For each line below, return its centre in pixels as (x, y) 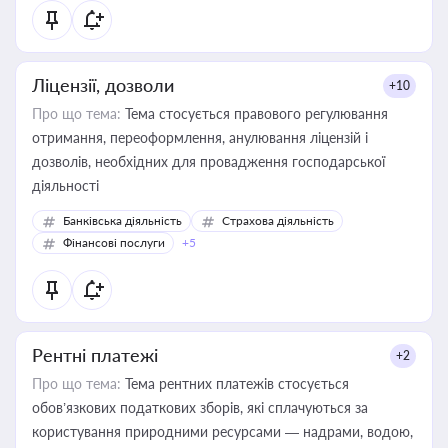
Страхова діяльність (278, 220)
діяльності (65, 185)
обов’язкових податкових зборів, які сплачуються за (200, 407)
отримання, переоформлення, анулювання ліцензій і (200, 137)
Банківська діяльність (122, 220)
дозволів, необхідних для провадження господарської (208, 161)
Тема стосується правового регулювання (254, 113)
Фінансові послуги (114, 242)
